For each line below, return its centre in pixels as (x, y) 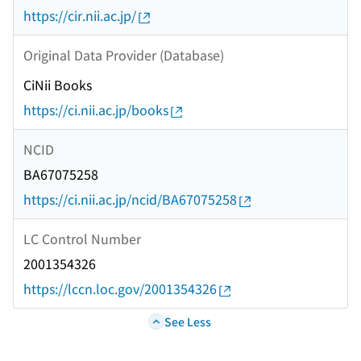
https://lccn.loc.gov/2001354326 (120, 289)
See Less (187, 321)
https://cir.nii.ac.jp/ (80, 16)
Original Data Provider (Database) (124, 54)
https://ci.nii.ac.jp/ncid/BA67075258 (130, 199)
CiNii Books (58, 85)
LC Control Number (82, 238)
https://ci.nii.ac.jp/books (96, 110)
